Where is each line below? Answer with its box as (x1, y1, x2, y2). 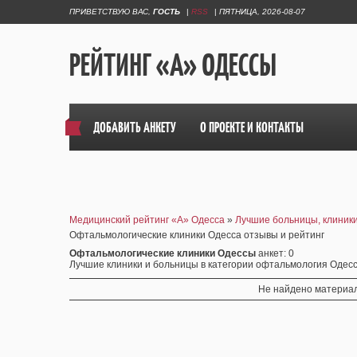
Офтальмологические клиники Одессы (69, 248, 256, 259)
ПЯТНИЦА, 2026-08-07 (219, 7, 305, 16)
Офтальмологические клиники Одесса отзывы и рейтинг (69, 229, 324, 241)
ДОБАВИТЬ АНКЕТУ (93, 119, 176, 136)
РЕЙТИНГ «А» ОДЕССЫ (69, 44, 277, 84)
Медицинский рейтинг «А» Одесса (69, 214, 225, 226)
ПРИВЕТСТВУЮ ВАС (69, 7, 148, 16)
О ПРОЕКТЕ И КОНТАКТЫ (200, 119, 304, 136)
